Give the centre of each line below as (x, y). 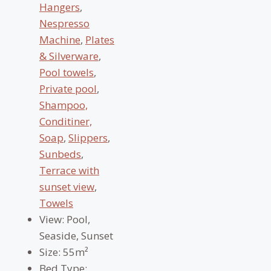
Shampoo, (64, 105)
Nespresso (64, 23)
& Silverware (69, 56)
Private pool (68, 89)
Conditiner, (66, 121)
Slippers (88, 138)
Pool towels (67, 72)
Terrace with (69, 170)
